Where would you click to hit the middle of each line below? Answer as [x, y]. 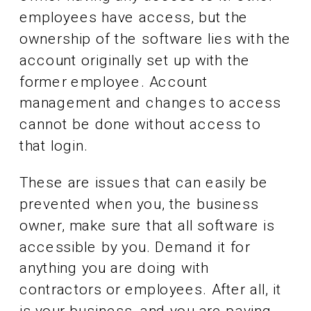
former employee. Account [114, 82]
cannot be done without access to [140, 124]
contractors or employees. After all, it [151, 289]
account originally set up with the [135, 60]
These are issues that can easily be [144, 183]
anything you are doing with [115, 268]
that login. [54, 146]
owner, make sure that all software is [147, 226]
